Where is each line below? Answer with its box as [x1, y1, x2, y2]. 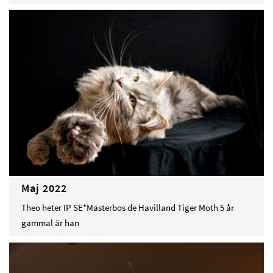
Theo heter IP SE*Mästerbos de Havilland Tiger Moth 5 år [21, 202, 234, 214]
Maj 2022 [21, 181, 67, 196]
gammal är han [21, 217, 79, 229]
